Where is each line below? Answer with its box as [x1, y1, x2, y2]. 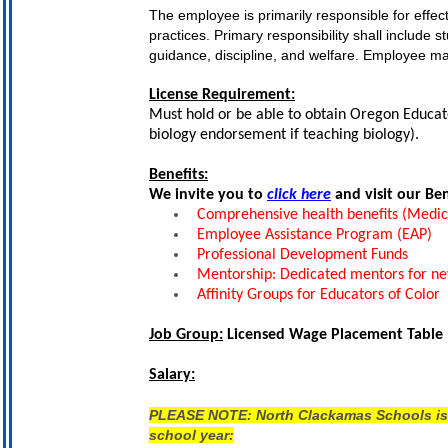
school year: [149, 427, 234, 443]
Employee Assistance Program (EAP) [197, 227, 432, 243]
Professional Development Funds [197, 247, 408, 263]
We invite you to [149, 187, 267, 203]
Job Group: [149, 327, 223, 343]
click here [267, 187, 331, 203]
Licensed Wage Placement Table [223, 327, 443, 343]
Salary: [149, 367, 195, 383]
